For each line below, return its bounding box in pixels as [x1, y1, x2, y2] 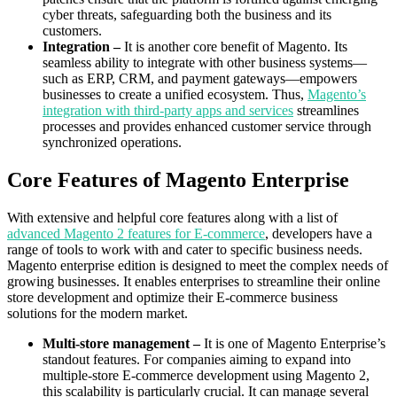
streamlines [293, 102, 359, 118]
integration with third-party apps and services [43, 102, 293, 118]
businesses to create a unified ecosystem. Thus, [43, 86, 307, 102]
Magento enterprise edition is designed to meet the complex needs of [7, 257, 388, 273]
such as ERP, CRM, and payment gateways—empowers [43, 70, 357, 86]
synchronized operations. [43, 134, 182, 150]
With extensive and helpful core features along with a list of [7, 209, 338, 225]
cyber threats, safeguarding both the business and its [43, 6, 331, 22]
